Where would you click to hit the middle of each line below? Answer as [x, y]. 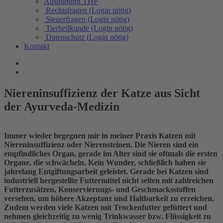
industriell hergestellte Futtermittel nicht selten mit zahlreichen [109, 180]
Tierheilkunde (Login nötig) [89, 28]
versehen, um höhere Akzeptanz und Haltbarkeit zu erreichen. [109, 198]
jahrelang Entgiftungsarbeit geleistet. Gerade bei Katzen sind [106, 171]
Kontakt [37, 46]
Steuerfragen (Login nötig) [88, 19]
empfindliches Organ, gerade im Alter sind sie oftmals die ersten [111, 153]
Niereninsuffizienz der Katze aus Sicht [102, 93]
